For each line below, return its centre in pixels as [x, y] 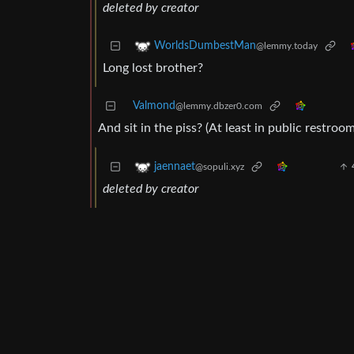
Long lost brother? [153, 68]
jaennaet [175, 167]
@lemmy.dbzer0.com [219, 106]
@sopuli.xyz [220, 167]
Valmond [154, 106]
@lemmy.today [287, 46]
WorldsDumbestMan [205, 46]
